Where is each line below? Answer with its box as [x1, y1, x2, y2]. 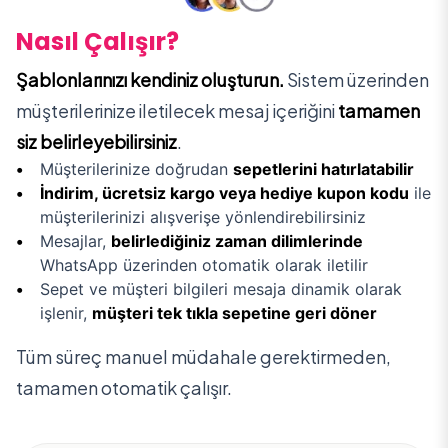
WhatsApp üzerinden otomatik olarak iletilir [40, 255, 368, 276]
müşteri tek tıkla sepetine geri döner [92, 303, 377, 324]
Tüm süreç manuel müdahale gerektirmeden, [16, 345, 391, 369]
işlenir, [40, 303, 87, 324]
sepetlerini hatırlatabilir [233, 159, 414, 180]
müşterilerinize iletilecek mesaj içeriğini [16, 99, 335, 123]
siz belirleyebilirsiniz [16, 130, 177, 154]
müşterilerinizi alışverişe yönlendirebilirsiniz [40, 207, 366, 228]
